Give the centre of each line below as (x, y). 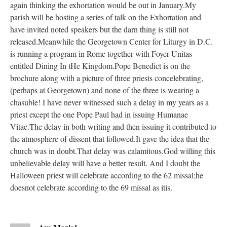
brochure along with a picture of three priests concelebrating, (107, 78)
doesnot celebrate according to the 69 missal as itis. (91, 187)
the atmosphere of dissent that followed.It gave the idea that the (110, 139)
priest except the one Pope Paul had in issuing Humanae (99, 115)
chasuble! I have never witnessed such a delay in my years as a (109, 102)
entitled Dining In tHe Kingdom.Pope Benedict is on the (100, 66)
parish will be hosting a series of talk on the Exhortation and (106, 17)
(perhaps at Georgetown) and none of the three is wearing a (105, 90)
